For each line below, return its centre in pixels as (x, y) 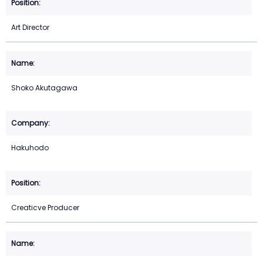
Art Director (30, 28)
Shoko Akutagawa (44, 88)
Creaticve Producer (45, 208)
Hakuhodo (30, 148)
